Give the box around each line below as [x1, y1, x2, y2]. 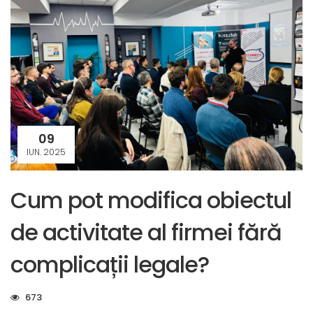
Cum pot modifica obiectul [10, 184, 291, 217]
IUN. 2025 [27, 146, 66, 159]
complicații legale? [10, 249, 209, 281]
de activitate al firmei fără [10, 217, 282, 249]
